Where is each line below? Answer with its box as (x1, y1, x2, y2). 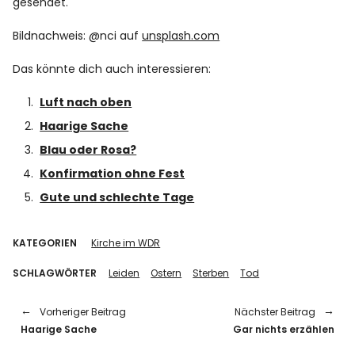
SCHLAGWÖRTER (13, 266, 97, 280)
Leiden (109, 266, 140, 280)
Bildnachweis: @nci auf (13, 28, 143, 44)
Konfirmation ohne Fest (40, 166, 185, 181)
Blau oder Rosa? (40, 142, 137, 158)
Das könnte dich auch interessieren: (13, 61, 212, 77)
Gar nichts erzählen (232, 323, 334, 336)
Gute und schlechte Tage (40, 189, 195, 205)
